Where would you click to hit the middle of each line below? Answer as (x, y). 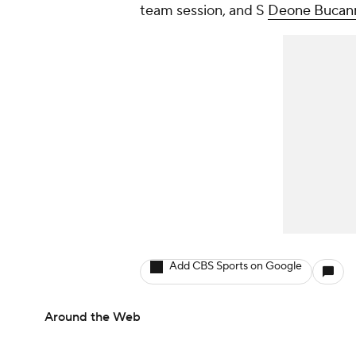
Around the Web (93, 317)
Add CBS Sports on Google (236, 266)
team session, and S (204, 11)
